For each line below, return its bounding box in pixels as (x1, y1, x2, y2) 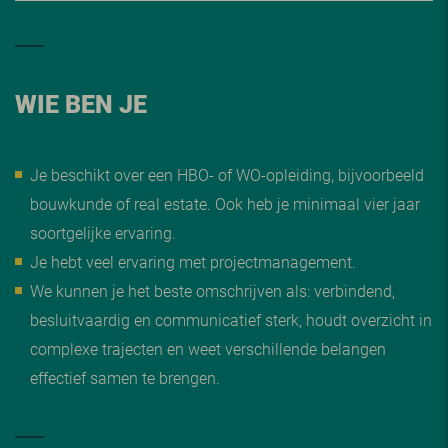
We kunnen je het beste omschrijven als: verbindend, (30, 280, 395, 301)
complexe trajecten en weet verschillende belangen (30, 338, 386, 359)
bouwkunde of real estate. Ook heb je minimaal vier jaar (30, 193, 420, 214)
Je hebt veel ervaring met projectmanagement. (30, 251, 356, 272)
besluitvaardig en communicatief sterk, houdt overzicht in (30, 309, 432, 330)
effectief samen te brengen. (30, 367, 220, 388)
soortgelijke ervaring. (30, 222, 176, 243)
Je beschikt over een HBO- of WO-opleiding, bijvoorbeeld (30, 164, 424, 185)
